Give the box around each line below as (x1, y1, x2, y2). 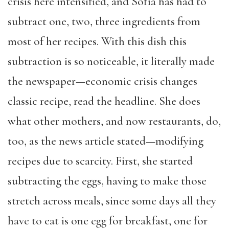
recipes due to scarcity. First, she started (8, 154, 193, 168)
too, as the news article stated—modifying (8, 134, 203, 148)
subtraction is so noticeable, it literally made (8, 54, 215, 68)
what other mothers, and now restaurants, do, (8, 114, 221, 128)
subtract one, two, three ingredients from (8, 14, 200, 29)
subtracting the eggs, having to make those (8, 174, 207, 188)
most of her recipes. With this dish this (8, 34, 187, 49)
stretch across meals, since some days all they (8, 194, 216, 208)
